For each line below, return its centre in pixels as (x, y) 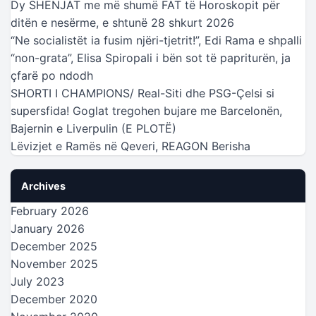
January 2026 (48, 228)
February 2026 (50, 211)
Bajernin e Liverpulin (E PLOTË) (93, 128)
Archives (43, 186)
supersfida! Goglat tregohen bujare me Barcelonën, (146, 110)
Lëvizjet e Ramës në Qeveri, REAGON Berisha (130, 146)
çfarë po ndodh (52, 75)
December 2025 (54, 246)
